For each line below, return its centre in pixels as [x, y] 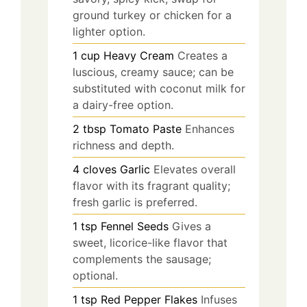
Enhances [210, 128]
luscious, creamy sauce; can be [153, 72]
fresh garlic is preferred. [135, 202]
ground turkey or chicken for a [152, 15]
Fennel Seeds [135, 226]
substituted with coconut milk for [159, 88]
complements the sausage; [142, 259]
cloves [100, 169]
